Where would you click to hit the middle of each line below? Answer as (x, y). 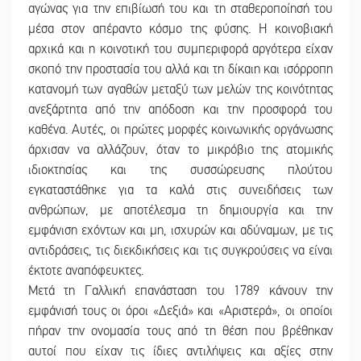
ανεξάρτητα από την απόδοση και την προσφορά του (180, 110)
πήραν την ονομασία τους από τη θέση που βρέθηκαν (180, 332)
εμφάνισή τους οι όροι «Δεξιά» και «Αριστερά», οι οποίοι (180, 311)
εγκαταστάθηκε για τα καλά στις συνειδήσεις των (180, 191)
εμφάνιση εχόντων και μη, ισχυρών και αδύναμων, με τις (180, 231)
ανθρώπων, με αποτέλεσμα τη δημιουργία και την (180, 211)
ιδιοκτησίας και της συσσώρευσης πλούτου (180, 170)
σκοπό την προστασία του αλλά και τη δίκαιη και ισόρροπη (180, 70)
